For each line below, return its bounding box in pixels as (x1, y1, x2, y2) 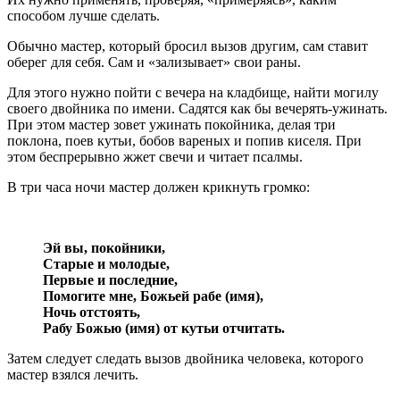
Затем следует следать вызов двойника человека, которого (7, 350, 363, 366)
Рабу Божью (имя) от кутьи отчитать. (43, 320, 285, 336)
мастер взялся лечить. (7, 366, 138, 382)
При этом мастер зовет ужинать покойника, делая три (7, 116, 336, 132)
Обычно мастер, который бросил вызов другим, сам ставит (7, 37, 368, 54)
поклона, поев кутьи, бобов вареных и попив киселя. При (7, 132, 362, 148)
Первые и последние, (43, 271, 178, 287)
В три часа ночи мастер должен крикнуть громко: (7, 179, 310, 195)
